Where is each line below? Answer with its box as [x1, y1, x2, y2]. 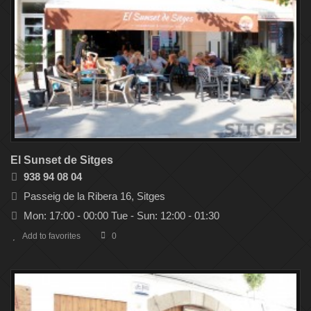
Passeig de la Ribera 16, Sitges [24, 190, 165, 203]
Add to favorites [22, 231, 81, 242]
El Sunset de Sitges [10, 154, 113, 167]
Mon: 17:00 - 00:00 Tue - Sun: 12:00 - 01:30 [24, 210, 219, 222]
